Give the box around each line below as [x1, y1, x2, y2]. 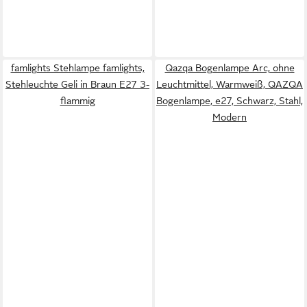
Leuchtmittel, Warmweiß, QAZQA [156, 79, 303, 90]
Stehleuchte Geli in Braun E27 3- [5, 79, 149, 90]
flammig [60, 95, 95, 106]
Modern [212, 112, 247, 123]
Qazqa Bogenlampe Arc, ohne [164, 62, 295, 73]
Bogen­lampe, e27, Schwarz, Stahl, [156, 95, 303, 106]
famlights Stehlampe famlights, [10, 62, 145, 73]
